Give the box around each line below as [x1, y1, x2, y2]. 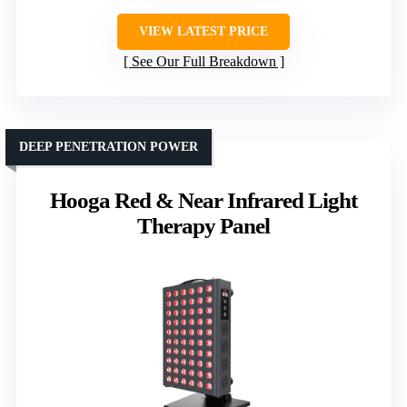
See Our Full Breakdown [131, 54, 276, 70]
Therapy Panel [137, 213, 270, 239]
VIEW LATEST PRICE [139, 25, 268, 39]
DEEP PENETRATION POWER [19, 140, 198, 154]
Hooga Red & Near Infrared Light [50, 188, 357, 213]
